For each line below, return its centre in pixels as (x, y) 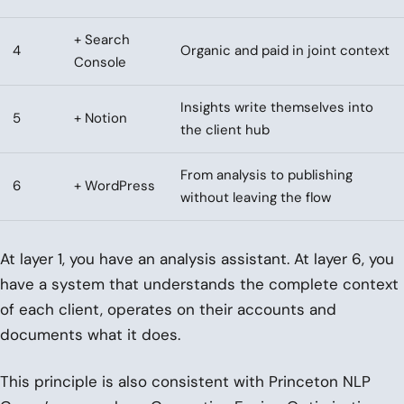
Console (100, 62)
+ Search (102, 39)
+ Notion (101, 118)
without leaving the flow (256, 197)
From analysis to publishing (266, 174)
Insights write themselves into (277, 107)
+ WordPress (115, 185)
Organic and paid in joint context (285, 50)
